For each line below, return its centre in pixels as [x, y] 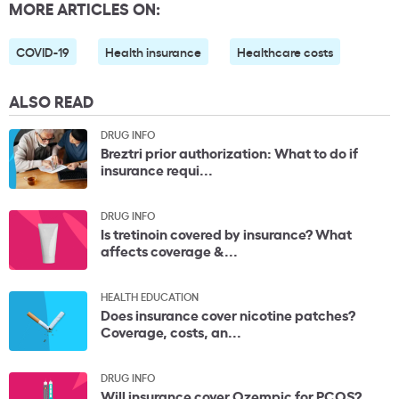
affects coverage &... [169, 250]
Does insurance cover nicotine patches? [228, 314]
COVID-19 [43, 52]
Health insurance [153, 52]
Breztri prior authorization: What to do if [229, 152]
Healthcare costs [285, 52]
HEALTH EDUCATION [150, 297]
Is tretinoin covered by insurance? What [226, 233]
